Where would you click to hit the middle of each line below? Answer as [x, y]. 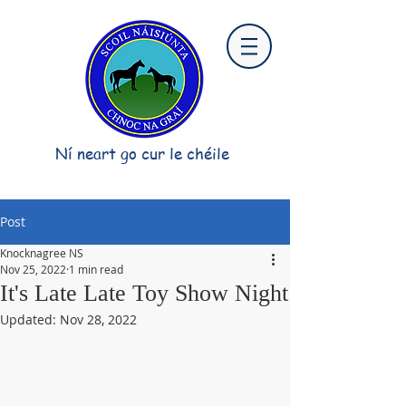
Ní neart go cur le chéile [142, 153]
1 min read [96, 269]
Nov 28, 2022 [98, 319]
